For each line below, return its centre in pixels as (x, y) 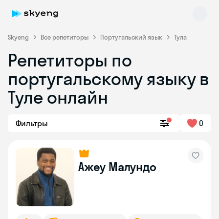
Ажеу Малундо (117, 167)
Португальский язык (131, 37)
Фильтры (32, 123)
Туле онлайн (58, 97)
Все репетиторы (65, 37)
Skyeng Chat (51, 128)
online (41, 137)
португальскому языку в (109, 78)
